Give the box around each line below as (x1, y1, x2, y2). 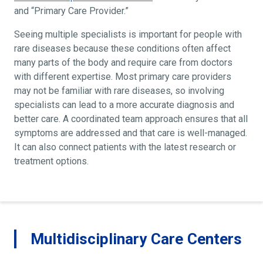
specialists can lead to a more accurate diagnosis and (14, 99, 234, 110)
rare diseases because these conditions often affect (14, 43, 231, 53)
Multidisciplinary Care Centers (31, 230, 242, 248)
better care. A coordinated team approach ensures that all (14, 113, 248, 124)
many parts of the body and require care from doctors (14, 57, 232, 68)
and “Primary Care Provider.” (14, 5, 129, 16)
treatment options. (14, 156, 89, 166)
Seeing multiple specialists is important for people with (14, 29, 242, 39)
